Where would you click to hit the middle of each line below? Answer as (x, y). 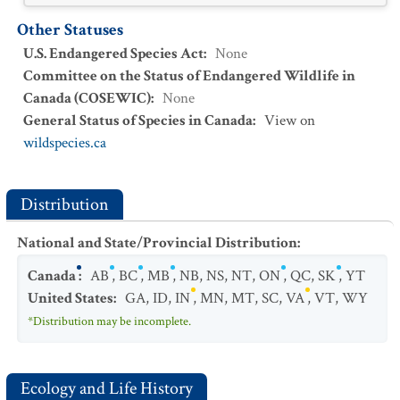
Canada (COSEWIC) (87, 98)
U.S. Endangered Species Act (113, 54)
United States (71, 298)
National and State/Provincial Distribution (157, 243)
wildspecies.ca (65, 143)
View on (290, 121)
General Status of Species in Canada (138, 121)
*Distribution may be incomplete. (109, 321)
